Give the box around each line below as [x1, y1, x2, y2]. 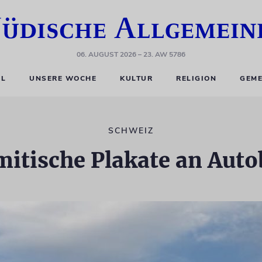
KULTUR [120, 74, 153, 83]
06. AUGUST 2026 [77, 50, 136, 59]
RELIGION [176, 74, 217, 83]
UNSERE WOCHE [29, 74, 97, 83]
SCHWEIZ [108, 125, 154, 136]
